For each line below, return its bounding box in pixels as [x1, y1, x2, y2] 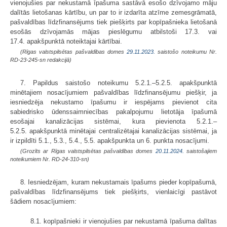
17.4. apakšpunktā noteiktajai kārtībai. [10, 37, 122, 45]
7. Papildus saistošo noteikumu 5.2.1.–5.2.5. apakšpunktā [20, 79, 217, 87]
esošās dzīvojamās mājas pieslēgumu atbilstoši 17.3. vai [10, 27, 217, 35]
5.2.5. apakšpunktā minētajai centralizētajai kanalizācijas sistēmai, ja [10, 127, 217, 135]
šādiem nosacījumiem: [10, 197, 77, 205]
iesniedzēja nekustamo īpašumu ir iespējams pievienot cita [10, 98, 217, 106]
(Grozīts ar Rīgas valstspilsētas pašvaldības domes [20, 147, 156, 154]
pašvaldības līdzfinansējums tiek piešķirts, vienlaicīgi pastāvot [10, 187, 217, 196]
